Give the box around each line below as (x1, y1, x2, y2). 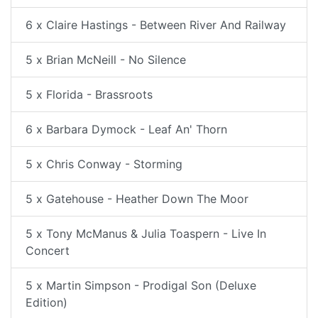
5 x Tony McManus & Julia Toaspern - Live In (26, 226, 266, 241)
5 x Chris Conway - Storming (26, 157, 182, 171)
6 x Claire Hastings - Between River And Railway (26, 18, 286, 32)
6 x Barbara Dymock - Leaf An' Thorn (26, 122, 227, 136)
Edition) (26, 295, 67, 309)
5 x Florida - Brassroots (26, 87, 153, 102)
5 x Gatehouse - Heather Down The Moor (26, 192, 248, 206)
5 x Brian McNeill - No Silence (26, 53, 186, 67)
